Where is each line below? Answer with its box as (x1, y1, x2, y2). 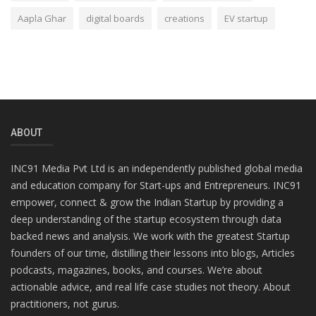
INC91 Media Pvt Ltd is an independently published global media (11, 162, 303, 176)
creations (164, 12, 205, 25)
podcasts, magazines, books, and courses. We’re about (11, 263, 262, 277)
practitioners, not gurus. (11, 297, 119, 311)
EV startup (224, 12, 268, 25)
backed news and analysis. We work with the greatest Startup (11, 229, 290, 243)
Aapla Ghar (18, 12, 66, 25)
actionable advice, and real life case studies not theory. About (11, 280, 291, 294)
